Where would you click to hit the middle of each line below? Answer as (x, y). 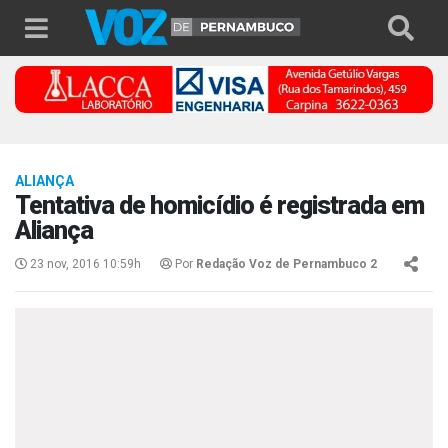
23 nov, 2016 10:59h (84, 264)
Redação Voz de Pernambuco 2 (286, 264)
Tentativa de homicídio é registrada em (219, 206)
